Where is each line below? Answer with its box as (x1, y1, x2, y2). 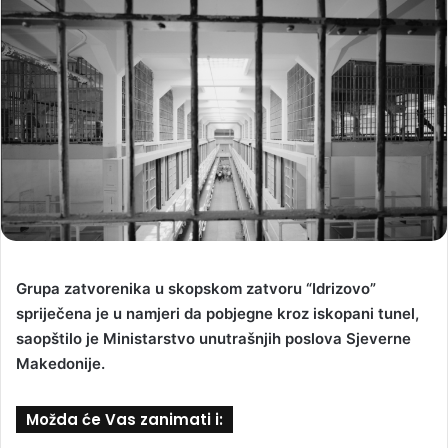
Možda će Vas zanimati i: (26, 408, 223, 430)
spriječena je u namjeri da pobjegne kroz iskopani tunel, (16, 303, 419, 323)
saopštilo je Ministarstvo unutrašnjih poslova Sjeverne (16, 328, 411, 348)
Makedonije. (16, 353, 105, 373)
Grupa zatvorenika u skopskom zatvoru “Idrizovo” (16, 278, 376, 298)
